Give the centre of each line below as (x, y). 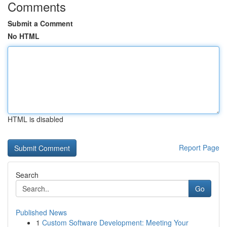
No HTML (24, 36)
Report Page (199, 147)
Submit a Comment (40, 23)
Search (27, 175)
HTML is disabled (35, 119)
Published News (41, 212)
